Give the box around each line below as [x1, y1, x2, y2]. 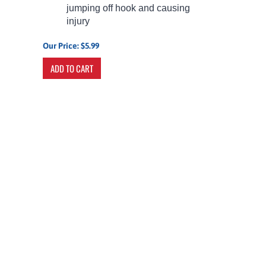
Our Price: [43, 35, 80, 45]
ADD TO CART [50, 56, 94, 69]
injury [66, 10, 90, 20]
